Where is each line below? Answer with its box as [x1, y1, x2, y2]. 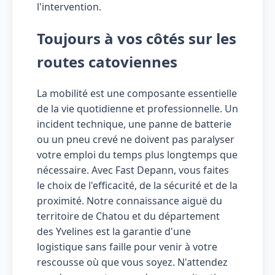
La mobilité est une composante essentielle [37, 87, 237, 101]
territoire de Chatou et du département [37, 209, 220, 223]
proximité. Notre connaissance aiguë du [37, 194, 222, 208]
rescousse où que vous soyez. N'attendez [37, 255, 228, 269]
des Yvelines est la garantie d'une [37, 225, 191, 239]
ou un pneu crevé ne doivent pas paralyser [37, 133, 234, 147]
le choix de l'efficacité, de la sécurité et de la [37, 179, 238, 193]
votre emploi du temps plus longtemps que [37, 148, 238, 162]
